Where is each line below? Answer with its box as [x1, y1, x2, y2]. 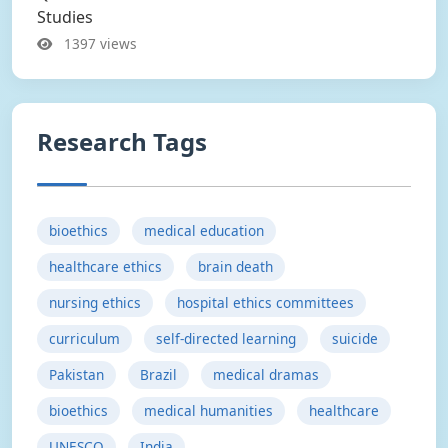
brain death [198, 257, 273, 276]
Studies [37, 6, 93, 28]
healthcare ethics [49, 257, 162, 276]
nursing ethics [49, 293, 141, 312]
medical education [144, 221, 264, 240]
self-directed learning [156, 329, 296, 348]
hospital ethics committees [177, 293, 354, 312]
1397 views [60, 34, 137, 53]
